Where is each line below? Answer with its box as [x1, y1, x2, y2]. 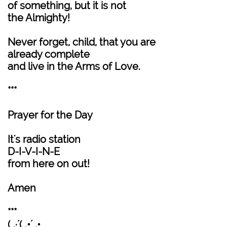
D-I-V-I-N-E [8, 145, 60, 158]
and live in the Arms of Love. [8, 60, 140, 72]
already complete [8, 48, 90, 60]
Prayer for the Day [8, 109, 93, 121]
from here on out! [8, 158, 90, 170]
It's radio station [8, 133, 81, 145]
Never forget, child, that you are [8, 36, 156, 48]
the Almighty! [8, 12, 70, 24]
